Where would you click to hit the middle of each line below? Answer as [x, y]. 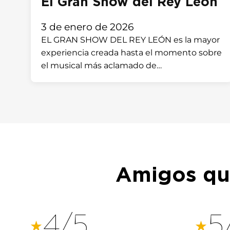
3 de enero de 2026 [88, 27]
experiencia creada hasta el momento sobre [131, 53]
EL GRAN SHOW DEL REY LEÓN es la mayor [130, 40]
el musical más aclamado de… [101, 65]
